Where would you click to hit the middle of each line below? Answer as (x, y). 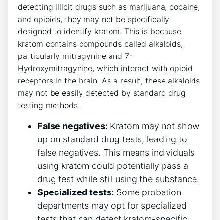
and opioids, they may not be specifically (94, 19)
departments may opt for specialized (112, 206)
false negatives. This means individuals (116, 153)
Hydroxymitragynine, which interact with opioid (105, 69)
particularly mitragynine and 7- (75, 56)
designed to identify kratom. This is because (99, 32)
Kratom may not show (153, 126)
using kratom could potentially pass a (113, 166)
